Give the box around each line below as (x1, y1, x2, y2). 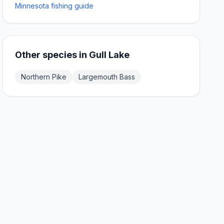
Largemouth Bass (78, 72, 135, 81)
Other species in (15, 49, 89, 60)
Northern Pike (21, 72, 67, 81)
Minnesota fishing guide (15, 1, 94, 10)
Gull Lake (89, 49, 130, 60)
